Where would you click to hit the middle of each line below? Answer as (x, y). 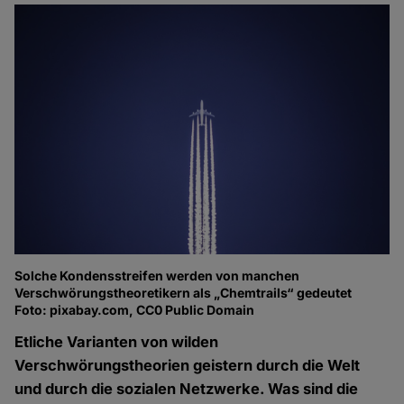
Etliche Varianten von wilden (117, 342)
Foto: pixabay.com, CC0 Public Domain (135, 310)
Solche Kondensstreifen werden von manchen (157, 276)
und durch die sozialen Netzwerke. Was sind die (187, 389)
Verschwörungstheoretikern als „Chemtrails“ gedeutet (184, 293)
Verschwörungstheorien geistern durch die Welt (188, 366)
